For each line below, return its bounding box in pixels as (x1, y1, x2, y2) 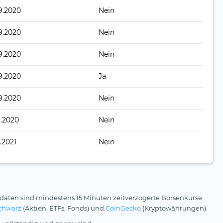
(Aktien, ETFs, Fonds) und (21, 204, 106, 213)
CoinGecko (106, 204, 141, 213)
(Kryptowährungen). (141, 204, 208, 213)
